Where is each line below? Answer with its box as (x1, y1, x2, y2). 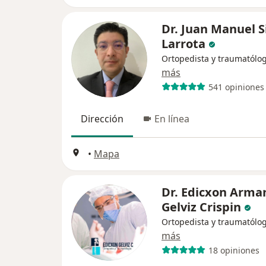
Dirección (81, 112, 123, 125)
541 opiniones (208, 81, 264, 93)
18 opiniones (208, 244, 259, 256)
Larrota (161, 36, 205, 52)
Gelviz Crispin (161, 199, 241, 216)
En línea (154, 112, 189, 125)
